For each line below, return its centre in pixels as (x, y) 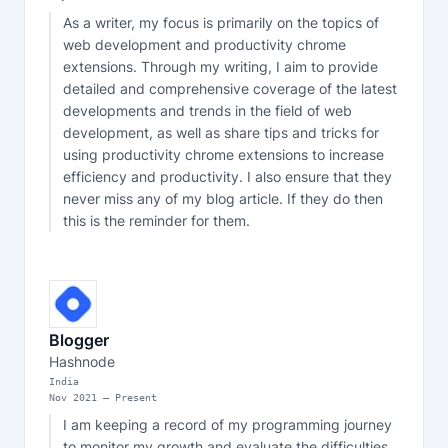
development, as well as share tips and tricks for (221, 132)
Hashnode (82, 361)
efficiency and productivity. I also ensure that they (227, 176)
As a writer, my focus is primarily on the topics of (221, 22)
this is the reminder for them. (156, 220)
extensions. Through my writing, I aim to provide (220, 66)
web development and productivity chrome (204, 44)
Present (136, 397)
